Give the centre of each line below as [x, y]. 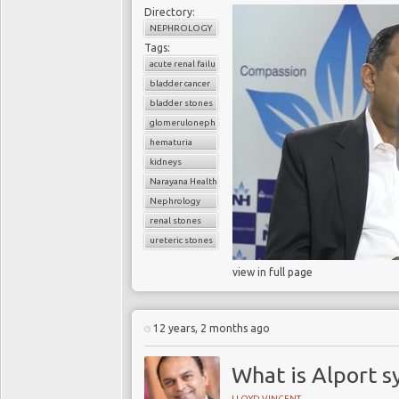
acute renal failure [187, 64]
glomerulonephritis [191, 122]
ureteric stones [181, 240]
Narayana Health [183, 181]
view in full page [273, 272]
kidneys [166, 162]
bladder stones [181, 103]
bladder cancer [180, 83]
